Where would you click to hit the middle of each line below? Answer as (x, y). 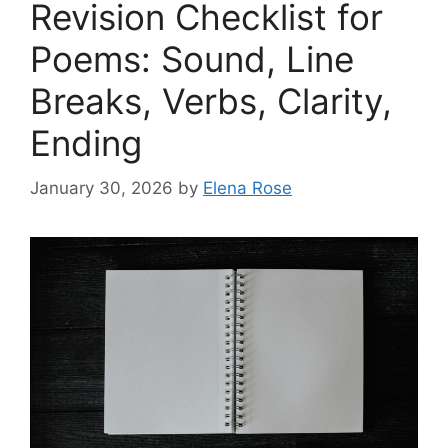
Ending (86, 143)
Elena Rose (247, 187)
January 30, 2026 (101, 187)
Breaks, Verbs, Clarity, (211, 101)
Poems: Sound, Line (192, 59)
